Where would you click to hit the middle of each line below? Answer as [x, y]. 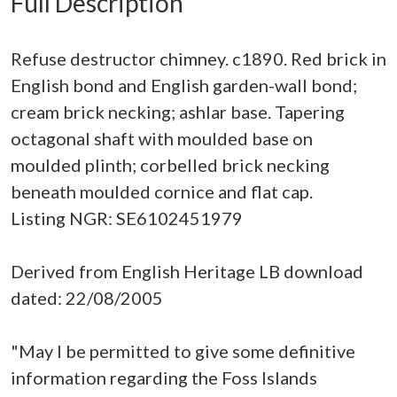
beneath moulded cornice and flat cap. [162, 191]
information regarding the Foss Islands [164, 378]
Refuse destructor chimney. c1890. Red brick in [198, 58]
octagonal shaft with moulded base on [162, 138]
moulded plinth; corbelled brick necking [170, 165]
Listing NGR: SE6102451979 [127, 218]
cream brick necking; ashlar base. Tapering [178, 112]
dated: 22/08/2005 [87, 298]
